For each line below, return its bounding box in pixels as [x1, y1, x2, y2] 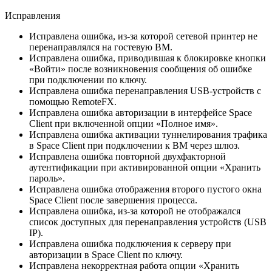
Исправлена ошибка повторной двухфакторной [29, 151, 226, 161]
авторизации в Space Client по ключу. [29, 249, 183, 260]
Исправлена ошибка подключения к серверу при [29, 238, 231, 249]
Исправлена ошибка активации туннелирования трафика [29, 129, 267, 140]
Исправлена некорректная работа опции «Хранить [29, 260, 239, 271]
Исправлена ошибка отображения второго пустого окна [29, 183, 262, 194]
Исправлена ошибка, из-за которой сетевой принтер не [29, 30, 257, 41]
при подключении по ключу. [29, 74, 147, 85]
